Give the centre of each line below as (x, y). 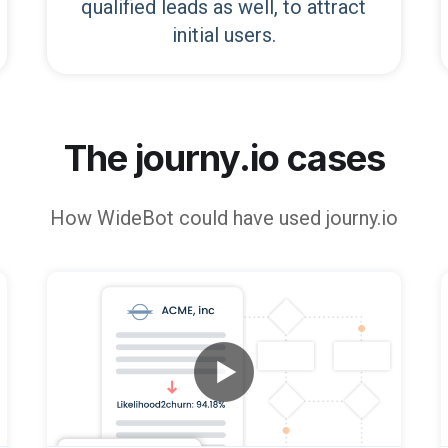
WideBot (135, 218)
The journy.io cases (224, 158)
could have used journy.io (288, 218)
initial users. (223, 35)
